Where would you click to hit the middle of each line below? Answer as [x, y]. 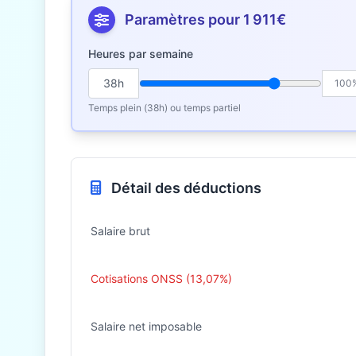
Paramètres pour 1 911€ [205, 19]
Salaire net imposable [146, 326]
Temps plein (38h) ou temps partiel [164, 108]
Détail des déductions [185, 188]
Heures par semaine [141, 54]
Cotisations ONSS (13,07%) [161, 279]
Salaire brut [120, 231]
